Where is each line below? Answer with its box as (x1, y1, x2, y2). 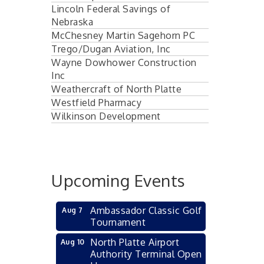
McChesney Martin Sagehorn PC (51, 29, 195, 41)
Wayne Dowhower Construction (51, 56, 197, 68)
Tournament (90, 216, 146, 228)
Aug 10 (60, 237, 85, 246)
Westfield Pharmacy (51, 96, 141, 108)
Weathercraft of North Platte (51, 82, 181, 95)
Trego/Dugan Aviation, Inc (51, 42, 171, 55)
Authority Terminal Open (90, 247, 202, 260)
